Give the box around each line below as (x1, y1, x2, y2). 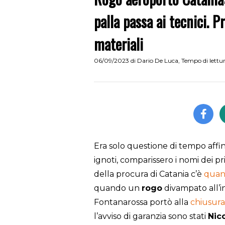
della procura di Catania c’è (94, 169, 204, 179)
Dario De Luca (137, 57, 178, 65)
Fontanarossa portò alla (94, 197, 190, 207)
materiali (94, 33, 143, 56)
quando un (94, 183, 142, 193)
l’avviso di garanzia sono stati (94, 211, 208, 221)
